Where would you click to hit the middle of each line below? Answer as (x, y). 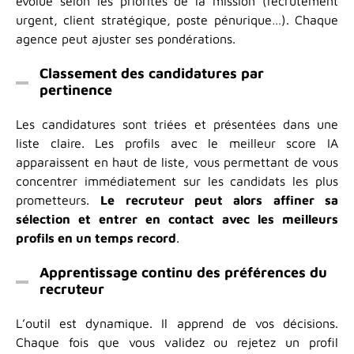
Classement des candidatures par (152, 73)
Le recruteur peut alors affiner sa (220, 200)
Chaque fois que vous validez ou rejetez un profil (177, 342)
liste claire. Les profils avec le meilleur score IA (177, 143)
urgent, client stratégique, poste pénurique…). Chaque (177, 20)
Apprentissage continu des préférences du (183, 272)
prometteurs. (58, 200)
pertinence (76, 90)
